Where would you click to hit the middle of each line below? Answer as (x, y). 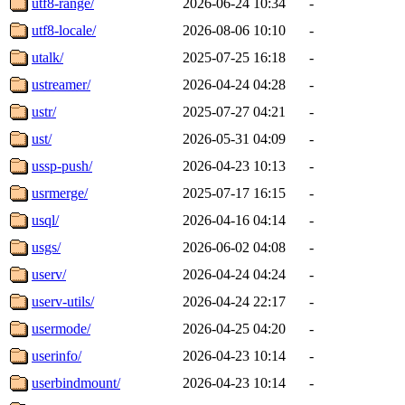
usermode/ (61, 328)
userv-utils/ (63, 301)
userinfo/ (57, 355)
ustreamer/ (61, 84)
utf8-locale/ (64, 30)
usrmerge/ (60, 193)
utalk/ (47, 57)
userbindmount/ (76, 382)
